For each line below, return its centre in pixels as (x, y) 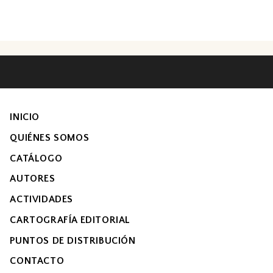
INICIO (25, 117)
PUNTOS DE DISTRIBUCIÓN (73, 240)
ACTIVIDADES (41, 200)
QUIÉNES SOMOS (50, 137)
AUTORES (33, 179)
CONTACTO (37, 261)
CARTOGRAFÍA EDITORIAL (70, 220)
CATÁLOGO (36, 158)
